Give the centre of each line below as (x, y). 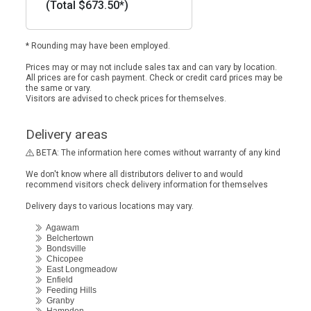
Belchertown (68, 238)
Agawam (61, 228)
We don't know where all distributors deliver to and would (134, 174)
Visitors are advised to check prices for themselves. (126, 99)
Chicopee (63, 259)
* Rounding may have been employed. (98, 46)
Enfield (58, 280)
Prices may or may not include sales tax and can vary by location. (151, 67)
